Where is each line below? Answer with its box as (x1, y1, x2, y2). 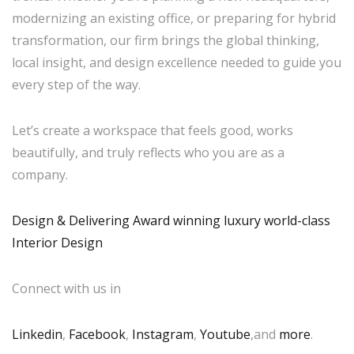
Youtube (200, 326, 250, 343)
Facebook (69, 326, 126, 343)
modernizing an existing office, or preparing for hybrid (12, 9, 336, 27)
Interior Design (12, 234, 103, 251)
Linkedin (12, 326, 62, 343)
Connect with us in (12, 280, 121, 297)
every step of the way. (12, 76, 141, 93)
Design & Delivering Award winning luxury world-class (12, 212, 330, 229)
